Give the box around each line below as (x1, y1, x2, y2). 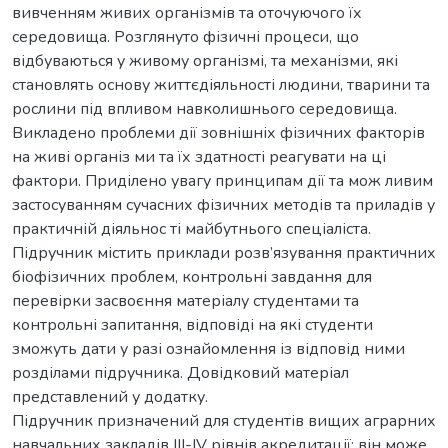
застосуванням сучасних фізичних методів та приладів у (12, 193, 435, 216)
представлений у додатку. (12, 385, 208, 408)
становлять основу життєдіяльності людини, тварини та (12, 73, 430, 96)
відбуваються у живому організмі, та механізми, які (12, 49, 398, 72)
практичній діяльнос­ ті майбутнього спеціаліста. (12, 217, 371, 240)
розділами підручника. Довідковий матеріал (12, 361, 349, 384)
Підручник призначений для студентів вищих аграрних (12, 409, 436, 432)
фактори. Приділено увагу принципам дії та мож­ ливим (12, 169, 433, 192)
